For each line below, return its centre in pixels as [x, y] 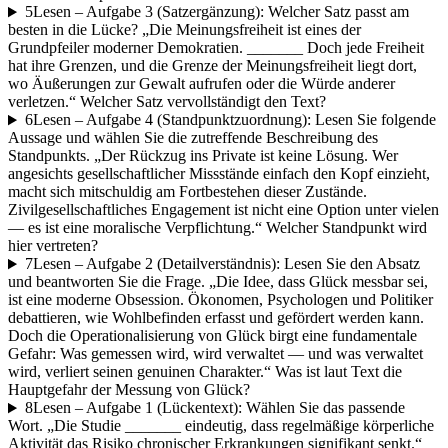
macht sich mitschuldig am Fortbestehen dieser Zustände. [187, 192]
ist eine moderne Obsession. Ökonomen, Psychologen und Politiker [220, 300]
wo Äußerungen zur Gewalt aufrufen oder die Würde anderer [201, 84]
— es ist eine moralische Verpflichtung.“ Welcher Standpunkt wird [217, 228]
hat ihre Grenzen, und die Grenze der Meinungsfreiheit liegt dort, [212, 66]
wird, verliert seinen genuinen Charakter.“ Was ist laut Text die [205, 372]
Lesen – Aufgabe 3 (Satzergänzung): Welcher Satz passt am [220, 12]
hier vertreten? [53, 246]
